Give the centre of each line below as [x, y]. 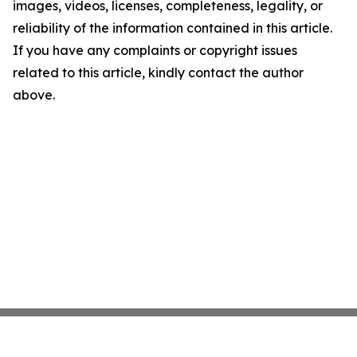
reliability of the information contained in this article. [173, 28]
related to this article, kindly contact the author [158, 73]
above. [34, 95]
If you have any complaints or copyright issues [155, 51]
